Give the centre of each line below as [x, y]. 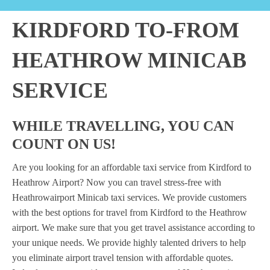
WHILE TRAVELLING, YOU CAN [123, 126]
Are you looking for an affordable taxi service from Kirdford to [132, 167]
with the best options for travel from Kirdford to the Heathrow [130, 212]
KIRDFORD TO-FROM [126, 30]
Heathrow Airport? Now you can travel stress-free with [117, 182]
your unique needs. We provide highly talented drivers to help [129, 243]
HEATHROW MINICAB [129, 60]
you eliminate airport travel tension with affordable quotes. [123, 258]
